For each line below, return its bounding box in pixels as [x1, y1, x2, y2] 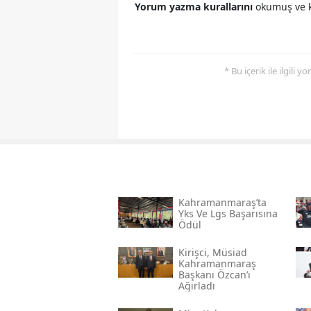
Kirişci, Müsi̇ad [178, 245, 247, 259]
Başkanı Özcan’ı [178, 267, 251, 281]
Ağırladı [178, 278, 215, 292]
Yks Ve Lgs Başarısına [178, 206, 278, 220]
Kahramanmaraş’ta [178, 195, 267, 209]
